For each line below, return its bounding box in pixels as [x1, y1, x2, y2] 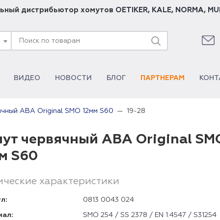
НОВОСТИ [55, 75, 92, 82]
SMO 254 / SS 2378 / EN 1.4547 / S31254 [83, 212, 217, 219]
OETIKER [115, 6, 148, 14]
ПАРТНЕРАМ [140, 75, 185, 82]
